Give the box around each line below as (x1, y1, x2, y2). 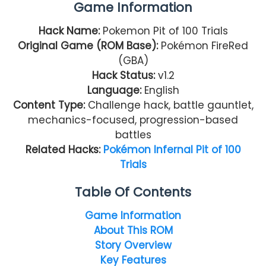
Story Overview (94, 237, 172, 252)
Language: (87, 83, 141, 97)
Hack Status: (91, 68, 155, 83)
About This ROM (93, 223, 173, 237)
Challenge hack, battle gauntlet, (84, 97, 254, 112)
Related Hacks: (25, 142, 103, 157)
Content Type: (12, 97, 85, 112)
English (144, 83, 179, 97)
